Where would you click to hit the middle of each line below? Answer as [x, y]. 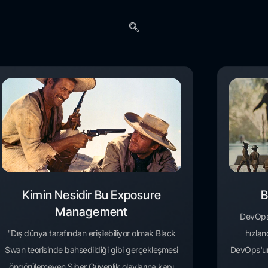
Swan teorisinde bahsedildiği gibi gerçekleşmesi [92, 250]
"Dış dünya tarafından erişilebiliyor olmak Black [91, 233]
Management [92, 212]
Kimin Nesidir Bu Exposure [91, 195]
